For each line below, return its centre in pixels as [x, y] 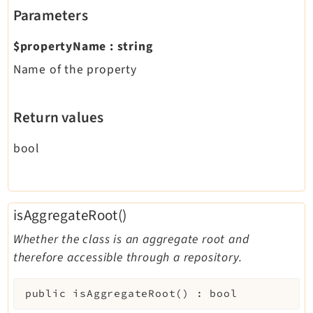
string [135, 46]
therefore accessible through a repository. [128, 257]
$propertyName [60, 46]
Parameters [50, 15]
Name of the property [75, 69]
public [45, 294]
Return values [58, 117]
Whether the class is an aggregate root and [131, 239]
